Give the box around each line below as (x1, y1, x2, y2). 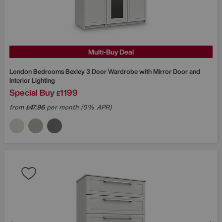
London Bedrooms (9, 66, 65, 76)
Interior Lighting (9, 75, 55, 85)
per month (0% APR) (45, 102, 111, 112)
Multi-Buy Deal (88, 46, 134, 57)
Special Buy (9, 86, 55, 99)
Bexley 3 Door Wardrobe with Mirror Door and (65, 66, 200, 76)
